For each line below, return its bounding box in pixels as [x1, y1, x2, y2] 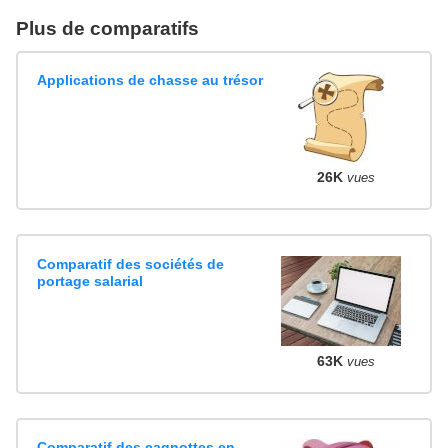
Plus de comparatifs [16, 17, 199, 39]
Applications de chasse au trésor [37, 71, 264, 88]
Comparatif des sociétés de [37, 255, 225, 272]
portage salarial [37, 272, 144, 289]
